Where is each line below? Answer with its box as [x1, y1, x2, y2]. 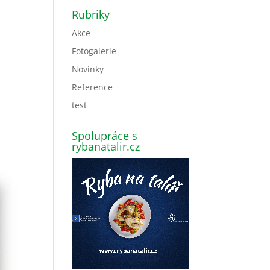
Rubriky [72, 7, 110, 22]
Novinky [72, 63, 104, 75]
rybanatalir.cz [72, 139, 140, 154]
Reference [72, 81, 113, 93]
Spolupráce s [72, 128, 138, 143]
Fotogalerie [72, 45, 117, 57]
